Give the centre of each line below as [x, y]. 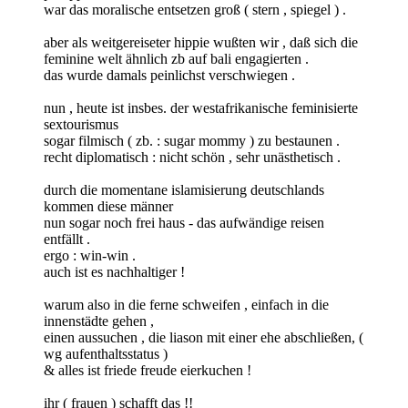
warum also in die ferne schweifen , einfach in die [186, 305]
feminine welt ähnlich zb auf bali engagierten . [176, 59]
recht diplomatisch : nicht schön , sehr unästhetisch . [192, 158]
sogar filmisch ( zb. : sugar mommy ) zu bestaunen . [192, 141]
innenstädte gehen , [99, 321]
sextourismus [81, 125]
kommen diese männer [108, 207]
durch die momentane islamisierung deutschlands [184, 190]
